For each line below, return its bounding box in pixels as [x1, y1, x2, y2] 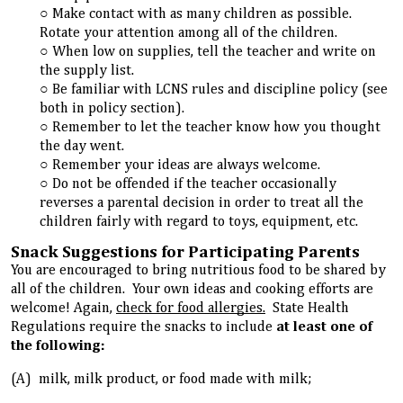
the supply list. [40, 64, 139, 79]
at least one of [276, 319, 372, 335]
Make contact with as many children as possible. [52, 7, 356, 22]
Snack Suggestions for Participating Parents [11, 243, 360, 261]
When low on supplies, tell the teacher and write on [52, 45, 377, 60]
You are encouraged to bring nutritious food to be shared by [11, 263, 386, 278]
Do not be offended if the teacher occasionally [52, 177, 337, 193]
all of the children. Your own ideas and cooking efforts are [11, 282, 373, 297]
